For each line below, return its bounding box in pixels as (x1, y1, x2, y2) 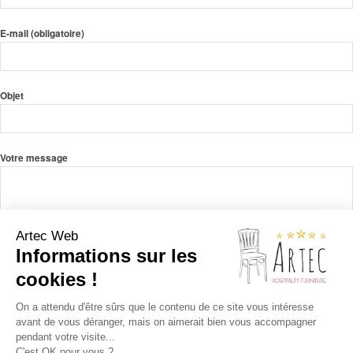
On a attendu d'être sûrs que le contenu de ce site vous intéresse (16, 301, 314, 313)
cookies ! (16, 269, 98, 290)
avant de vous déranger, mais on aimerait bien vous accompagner (16, 316, 316, 328)
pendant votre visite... (16, 331, 115, 343)
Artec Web (16, 229, 78, 243)
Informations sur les (16, 245, 197, 266)
